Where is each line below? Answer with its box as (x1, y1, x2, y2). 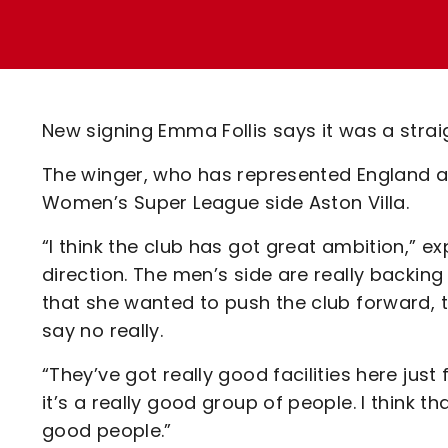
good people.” (42, 418, 172, 443)
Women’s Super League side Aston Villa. (42, 190, 410, 215)
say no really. (42, 318, 164, 343)
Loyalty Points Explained (109, 14, 326, 37)
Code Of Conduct (109, 119, 263, 142)
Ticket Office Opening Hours (109, 49, 357, 72)
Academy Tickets (109, 84, 264, 107)
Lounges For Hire (109, 29, 254, 52)
